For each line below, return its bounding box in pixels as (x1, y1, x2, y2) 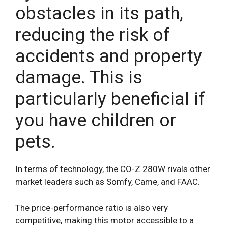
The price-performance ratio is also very (15, 202, 168, 213)
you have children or (15, 110, 176, 131)
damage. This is (15, 67, 142, 89)
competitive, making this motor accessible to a (15, 215, 194, 225)
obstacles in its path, (15, 3, 183, 24)
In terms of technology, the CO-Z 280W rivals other (15, 164, 210, 175)
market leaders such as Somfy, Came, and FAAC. (15, 177, 200, 187)
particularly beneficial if (15, 89, 205, 110)
